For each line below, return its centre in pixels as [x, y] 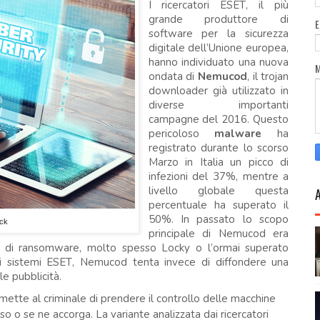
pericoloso [181, 134]
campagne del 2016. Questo [219, 119]
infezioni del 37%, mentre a [219, 176]
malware [238, 134]
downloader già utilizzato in [219, 91]
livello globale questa [219, 191]
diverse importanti [219, 105]
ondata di [173, 76]
